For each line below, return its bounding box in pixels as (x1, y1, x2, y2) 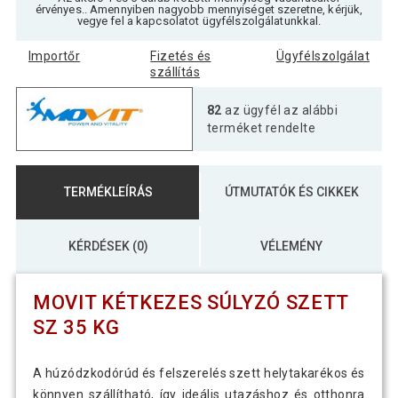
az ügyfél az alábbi (221, 102, 338, 117)
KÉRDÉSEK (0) (68, 238, 148, 253)
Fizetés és (150, 48, 211, 63)
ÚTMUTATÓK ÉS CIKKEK (224, 184, 359, 199)
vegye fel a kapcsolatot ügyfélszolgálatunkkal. (76, 13, 322, 28)
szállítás (150, 64, 201, 79)
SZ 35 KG (33, 315, 120, 338)
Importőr (28, 48, 81, 63)
